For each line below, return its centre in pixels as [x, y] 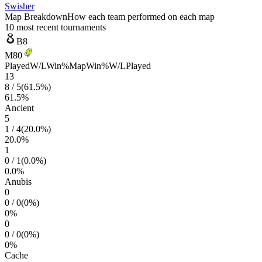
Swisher [20, 6]
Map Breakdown [36, 17]
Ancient [19, 108]
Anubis [18, 182]
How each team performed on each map [141, 17]
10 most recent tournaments [55, 27]
